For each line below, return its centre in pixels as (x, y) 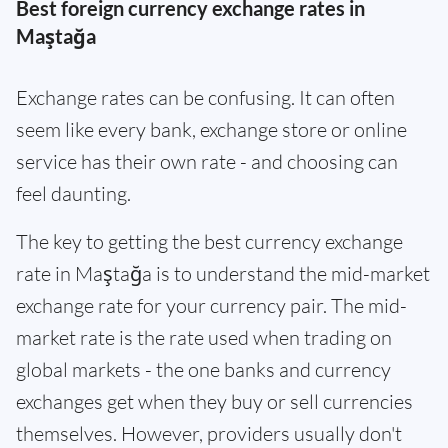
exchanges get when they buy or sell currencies (214, 401)
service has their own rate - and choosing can (207, 161)
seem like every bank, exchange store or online (211, 129)
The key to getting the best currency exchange (209, 241)
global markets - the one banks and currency (203, 369)
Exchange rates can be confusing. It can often (205, 97)
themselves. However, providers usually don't (209, 433)
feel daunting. (73, 193)
